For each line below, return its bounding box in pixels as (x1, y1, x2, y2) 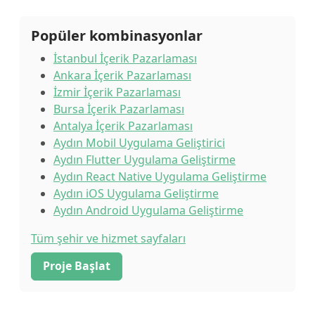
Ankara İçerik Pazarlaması (53, 67, 191, 83)
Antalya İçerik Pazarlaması (53, 118, 193, 134)
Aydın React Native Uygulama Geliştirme (53, 169, 266, 184)
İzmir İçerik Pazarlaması (53, 84, 181, 100)
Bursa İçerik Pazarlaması (53, 101, 184, 117)
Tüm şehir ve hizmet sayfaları (31, 231, 186, 246)
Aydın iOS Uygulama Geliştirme (53, 186, 219, 201)
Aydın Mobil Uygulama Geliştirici (53, 135, 225, 150)
